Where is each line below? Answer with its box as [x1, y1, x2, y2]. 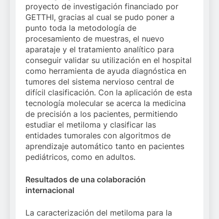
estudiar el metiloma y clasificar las [25, 120, 156, 130]
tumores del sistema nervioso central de [25, 77, 174, 87]
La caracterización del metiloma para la [25, 208, 172, 218]
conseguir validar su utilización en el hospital [25, 55, 192, 65]
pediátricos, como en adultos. [25, 152, 135, 162]
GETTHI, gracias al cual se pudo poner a [25, 12, 175, 22]
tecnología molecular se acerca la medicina [25, 98, 186, 108]
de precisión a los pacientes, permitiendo [25, 109, 178, 119]
